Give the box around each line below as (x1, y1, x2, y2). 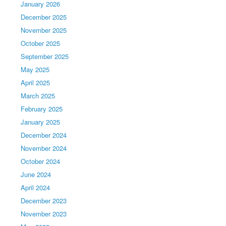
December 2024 (21, 130, 67, 140)
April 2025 (21, 78, 50, 87)
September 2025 (21, 51, 69, 61)
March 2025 (21, 91, 55, 100)
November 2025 (21, 25, 67, 35)
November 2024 (21, 143, 67, 153)
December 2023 (21, 196, 67, 205)
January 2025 (21, 117, 61, 127)
